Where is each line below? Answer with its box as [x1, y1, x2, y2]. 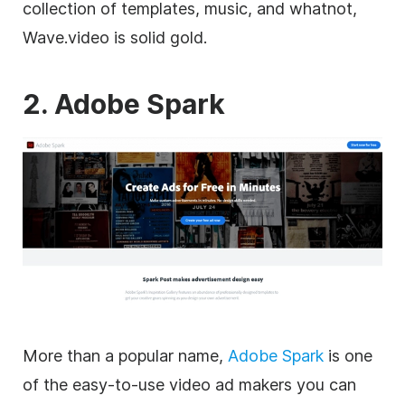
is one [324, 345, 372, 365]
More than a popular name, [23, 345, 228, 365]
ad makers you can [211, 374, 356, 394]
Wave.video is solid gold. [23, 28, 207, 48]
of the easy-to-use [23, 374, 169, 394]
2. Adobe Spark [23, 88, 225, 121]
